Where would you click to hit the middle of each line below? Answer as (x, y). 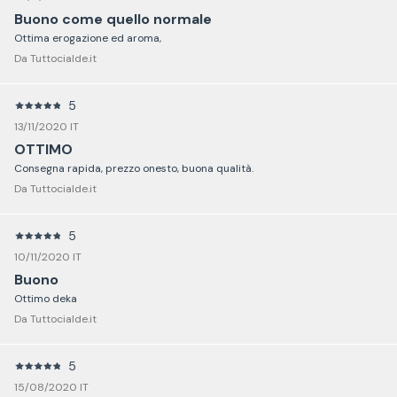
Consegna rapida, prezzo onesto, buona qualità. (134, 168)
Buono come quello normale (113, 19)
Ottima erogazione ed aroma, (88, 38)
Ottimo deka (46, 298)
